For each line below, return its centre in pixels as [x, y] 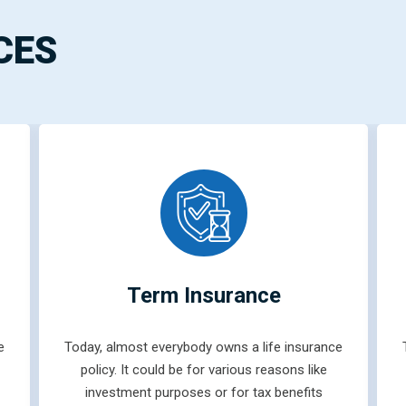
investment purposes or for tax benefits [203, 392]
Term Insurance [203, 295]
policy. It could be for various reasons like [203, 370]
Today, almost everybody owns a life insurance [204, 347]
